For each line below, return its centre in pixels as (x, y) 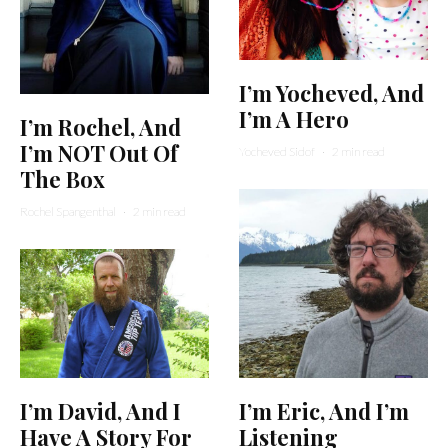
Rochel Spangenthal (68, 212)
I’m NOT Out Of (99, 153)
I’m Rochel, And (100, 127)
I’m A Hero (294, 118)
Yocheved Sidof (277, 151)
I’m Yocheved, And (331, 92)
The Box (62, 179)
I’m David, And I (100, 411)
